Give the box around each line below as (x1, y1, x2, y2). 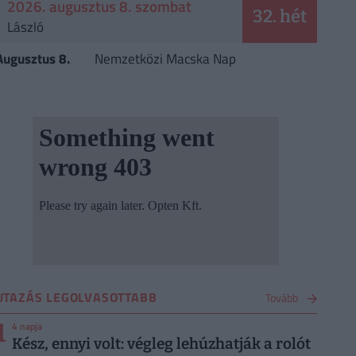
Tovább (265, 289, 298, 307)
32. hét (252, 5, 307, 27)
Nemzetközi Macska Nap (94, 48, 236, 69)
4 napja (12, 319, 42, 335)
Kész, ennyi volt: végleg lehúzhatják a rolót (12, 335, 311, 354)
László (6, 16, 44, 37)
